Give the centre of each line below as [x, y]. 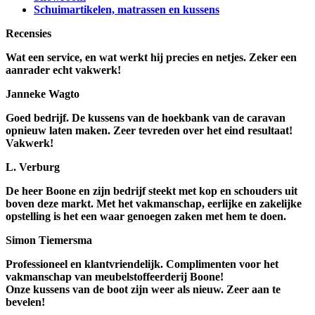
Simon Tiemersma [49, 240]
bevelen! [25, 302]
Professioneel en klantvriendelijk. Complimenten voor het [142, 264]
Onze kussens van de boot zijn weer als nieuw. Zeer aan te [143, 289]
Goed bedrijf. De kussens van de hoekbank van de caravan [146, 118]
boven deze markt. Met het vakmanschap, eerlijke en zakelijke [154, 204]
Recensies [28, 33]
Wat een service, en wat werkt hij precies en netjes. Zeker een [151, 57]
